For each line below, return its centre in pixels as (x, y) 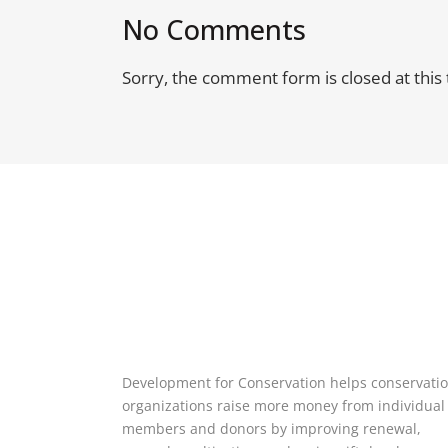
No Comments (214, 30)
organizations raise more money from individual (283, 406)
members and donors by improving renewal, (271, 429)
